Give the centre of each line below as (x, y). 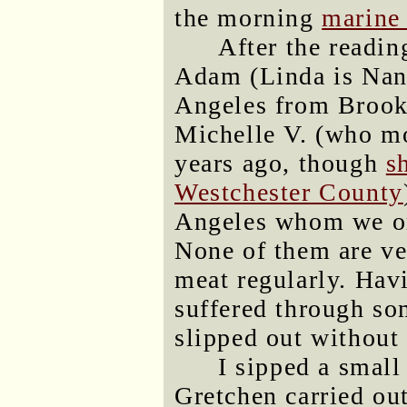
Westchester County (289, 193)
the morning (248, 18)
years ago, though (280, 164)
